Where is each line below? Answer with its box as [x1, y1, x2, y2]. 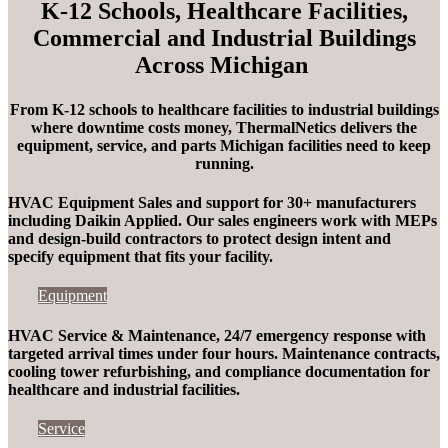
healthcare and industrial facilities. [8, 380, 240, 398]
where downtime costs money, [31, 118, 236, 136]
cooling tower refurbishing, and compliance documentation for [8, 362, 430, 380]
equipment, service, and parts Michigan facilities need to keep [17, 136, 431, 154]
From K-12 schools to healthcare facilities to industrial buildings [9, 100, 439, 118]
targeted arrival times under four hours [8, 344, 274, 362]
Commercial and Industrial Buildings [32, 25, 416, 52]
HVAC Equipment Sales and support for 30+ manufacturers [8, 193, 416, 211]
